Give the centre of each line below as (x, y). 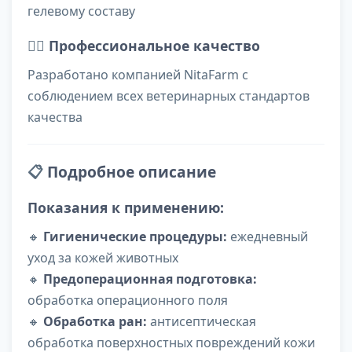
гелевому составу (81, 11)
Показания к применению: (126, 208)
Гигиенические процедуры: (135, 237)
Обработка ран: (95, 322)
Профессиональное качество (154, 46)
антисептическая (202, 322)
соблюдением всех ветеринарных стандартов (169, 96)
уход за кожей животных (103, 258)
